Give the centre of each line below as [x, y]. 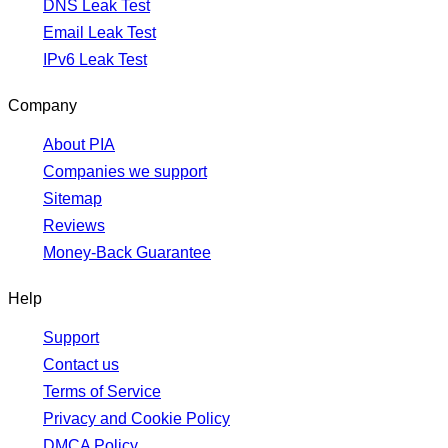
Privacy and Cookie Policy [136, 419]
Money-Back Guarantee [127, 253]
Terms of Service [102, 392]
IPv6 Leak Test [95, 60]
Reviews [74, 226]
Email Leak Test [99, 33]
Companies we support [125, 172]
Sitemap [72, 199]
